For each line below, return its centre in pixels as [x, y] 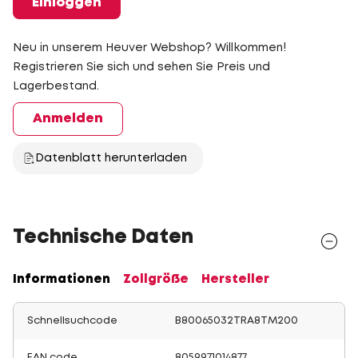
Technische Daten [103, 238]
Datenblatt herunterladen [111, 158]
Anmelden [68, 119]
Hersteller [235, 280]
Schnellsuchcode [72, 321]
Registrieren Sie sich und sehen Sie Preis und [141, 67]
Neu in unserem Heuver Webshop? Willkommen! [149, 48]
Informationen [62, 280]
